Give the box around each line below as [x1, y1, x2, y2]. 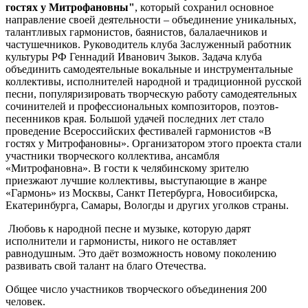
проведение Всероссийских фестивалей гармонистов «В [5, 124, 272, 137]
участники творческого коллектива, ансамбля [5, 149, 219, 162]
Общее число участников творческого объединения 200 [5, 283, 267, 295]
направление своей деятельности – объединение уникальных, [5, 13, 296, 25]
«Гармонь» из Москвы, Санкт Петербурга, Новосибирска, [5, 186, 278, 199]
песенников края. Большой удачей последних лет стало [5, 112, 264, 124]
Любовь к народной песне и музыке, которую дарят [5, 222, 251, 234]
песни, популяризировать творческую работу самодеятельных [5, 87, 297, 100]
